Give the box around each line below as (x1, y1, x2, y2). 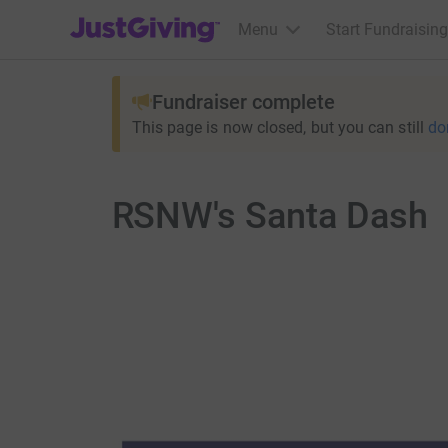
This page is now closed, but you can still (131, 118, 424, 137)
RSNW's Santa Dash (111, 195, 428, 237)
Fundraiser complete (151, 90, 335, 114)
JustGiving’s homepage (69, 7, 234, 26)
